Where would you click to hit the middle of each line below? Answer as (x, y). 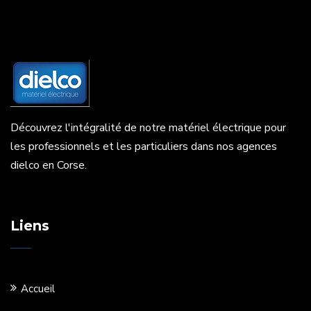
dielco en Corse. (49, 166)
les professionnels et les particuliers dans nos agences (144, 147)
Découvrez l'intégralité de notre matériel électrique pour (148, 128)
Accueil (38, 289)
